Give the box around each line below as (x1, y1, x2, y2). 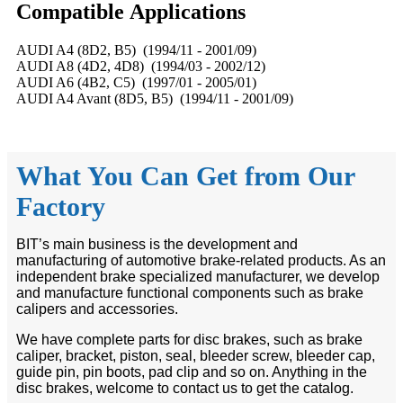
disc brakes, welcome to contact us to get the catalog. (16, 380, 354, 396)
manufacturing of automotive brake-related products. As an (16, 252, 386, 268)
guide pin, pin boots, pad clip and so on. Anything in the (16, 363, 367, 380)
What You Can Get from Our (16, 160, 354, 191)
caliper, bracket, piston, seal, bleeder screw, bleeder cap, (16, 347, 375, 363)
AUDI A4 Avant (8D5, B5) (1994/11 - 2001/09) (16, 90, 293, 106)
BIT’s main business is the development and (16, 236, 298, 252)
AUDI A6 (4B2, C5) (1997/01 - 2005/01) (16, 74, 256, 90)
